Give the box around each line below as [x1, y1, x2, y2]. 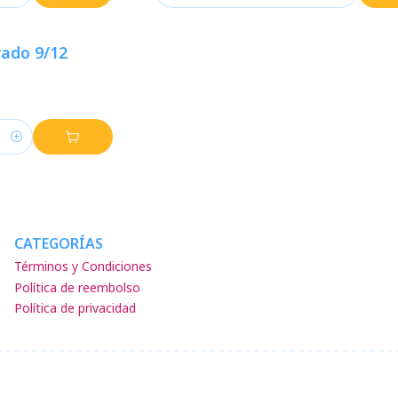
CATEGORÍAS [14, 234, 103, 253]
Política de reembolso [14, 278, 140, 296]
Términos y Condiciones [14, 258, 152, 275]
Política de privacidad [14, 298, 136, 316]
